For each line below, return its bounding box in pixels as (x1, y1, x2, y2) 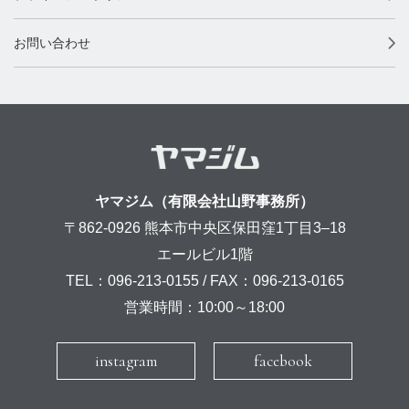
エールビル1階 (156, 246, 253, 263)
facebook (254, 351, 313, 371)
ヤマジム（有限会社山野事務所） (95, 194, 314, 210)
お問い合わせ (14, 36, 90, 51)
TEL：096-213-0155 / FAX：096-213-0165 (65, 273, 344, 289)
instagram (94, 351, 157, 371)
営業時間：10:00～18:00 (124, 299, 285, 316)
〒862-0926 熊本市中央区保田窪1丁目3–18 (63, 220, 346, 236)
